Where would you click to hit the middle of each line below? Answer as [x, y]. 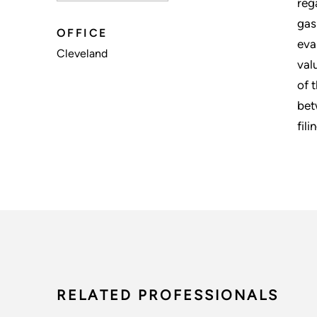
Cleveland [82, 53]
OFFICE [82, 33]
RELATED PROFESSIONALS [168, 295]
